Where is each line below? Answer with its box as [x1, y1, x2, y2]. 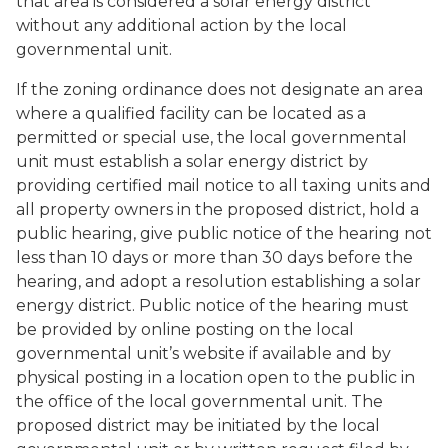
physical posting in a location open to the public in [16, 368, 415, 387]
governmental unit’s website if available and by [16, 344, 391, 363]
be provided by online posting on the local [16, 320, 354, 339]
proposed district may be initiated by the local [16, 416, 380, 435]
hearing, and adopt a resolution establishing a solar [16, 272, 421, 291]
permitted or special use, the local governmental [16, 128, 407, 147]
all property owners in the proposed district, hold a [16, 200, 419, 219]
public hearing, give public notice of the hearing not [16, 224, 432, 243]
